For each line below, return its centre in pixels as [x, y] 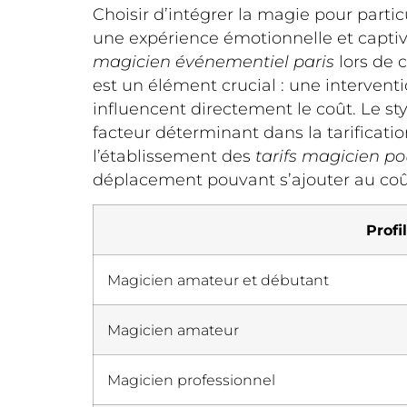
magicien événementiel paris [213, 62]
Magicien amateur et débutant [218, 280]
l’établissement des [174, 157]
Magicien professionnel [191, 380]
